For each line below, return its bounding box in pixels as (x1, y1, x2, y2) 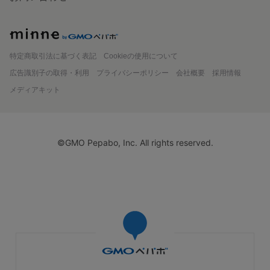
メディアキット (10, 85, 60, 94)
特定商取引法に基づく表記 (10, 51, 96, 60)
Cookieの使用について (104, 51, 178, 60)
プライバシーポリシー (96, 68, 169, 77)
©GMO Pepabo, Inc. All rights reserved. (57, 137, 213, 148)
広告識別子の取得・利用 (10, 68, 89, 77)
